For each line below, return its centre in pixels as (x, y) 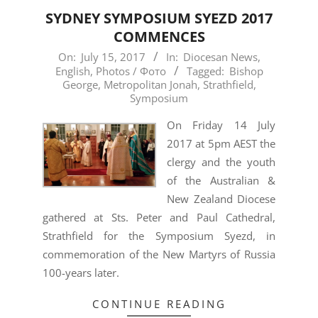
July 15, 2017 (113, 57)
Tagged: (205, 71)
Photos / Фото (131, 71)
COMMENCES (159, 37)
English (72, 71)
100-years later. (81, 273)
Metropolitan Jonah (150, 85)
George (80, 85)
